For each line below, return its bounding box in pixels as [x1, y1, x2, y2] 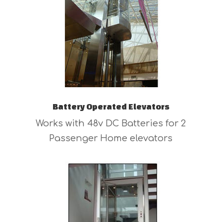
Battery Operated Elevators [52, 102, 169, 111]
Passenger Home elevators [49, 133, 173, 144]
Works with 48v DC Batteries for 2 [36, 118, 186, 129]
